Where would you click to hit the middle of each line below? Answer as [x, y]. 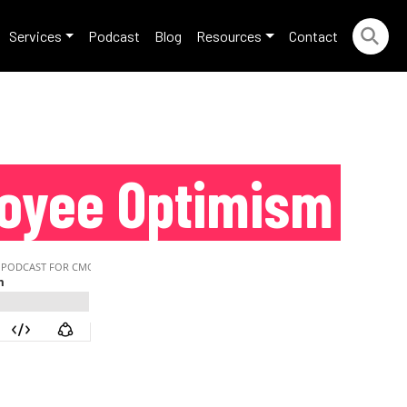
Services [35, 35]
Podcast [114, 35]
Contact [313, 35]
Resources [229, 35]
